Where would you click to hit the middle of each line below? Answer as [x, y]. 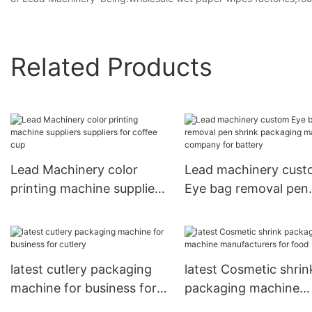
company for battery [245, 226]
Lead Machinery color [74, 170]
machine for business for [84, 288]
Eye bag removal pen [246, 189]
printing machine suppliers [88, 189]
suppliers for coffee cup [80, 208]
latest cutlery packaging [81, 270]
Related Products [111, 67]
